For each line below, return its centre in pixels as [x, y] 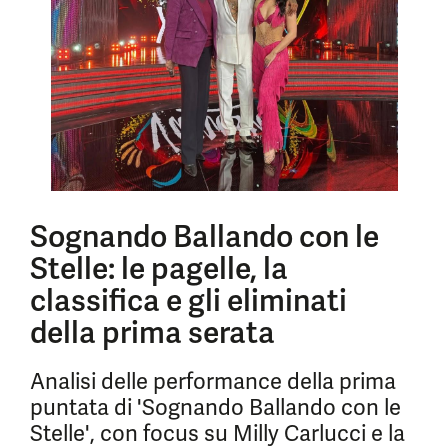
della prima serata [152, 332]
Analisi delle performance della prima [213, 381]
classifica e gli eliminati [188, 300]
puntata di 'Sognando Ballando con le [215, 407]
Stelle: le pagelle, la [159, 268]
